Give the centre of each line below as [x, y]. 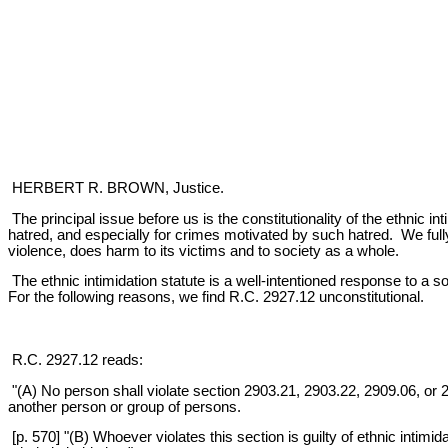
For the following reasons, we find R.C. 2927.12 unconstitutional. [216, 297]
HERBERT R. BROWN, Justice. [116, 187]
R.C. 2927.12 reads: [75, 359]
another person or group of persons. [124, 406]
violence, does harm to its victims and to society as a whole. [203, 250]
